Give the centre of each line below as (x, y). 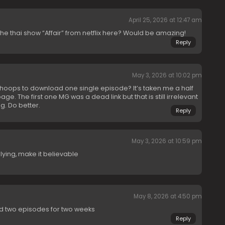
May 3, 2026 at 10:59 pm (166, 141)
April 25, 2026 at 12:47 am (165, 20)
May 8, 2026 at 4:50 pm (167, 196)
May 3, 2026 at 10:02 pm (167, 75)
